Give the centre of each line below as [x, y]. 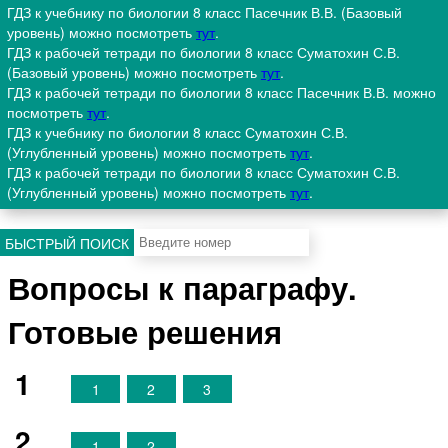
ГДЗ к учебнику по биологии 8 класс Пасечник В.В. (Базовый [204, 12]
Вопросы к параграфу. [183, 286]
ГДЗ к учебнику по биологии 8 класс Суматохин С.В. [177, 132]
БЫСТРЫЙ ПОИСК [67, 242]
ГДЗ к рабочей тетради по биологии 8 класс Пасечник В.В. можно [221, 92]
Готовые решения [145, 330]
